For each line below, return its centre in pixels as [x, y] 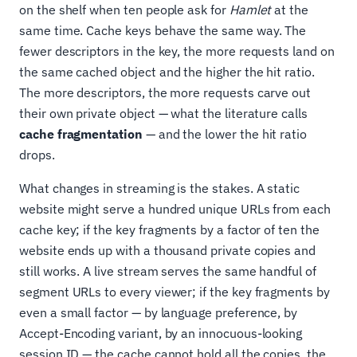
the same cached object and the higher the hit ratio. [167, 72]
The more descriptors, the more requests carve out [165, 92]
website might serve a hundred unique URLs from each [175, 209]
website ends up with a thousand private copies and [168, 250]
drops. [37, 155]
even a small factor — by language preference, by [159, 312]
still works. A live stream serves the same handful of [168, 271]
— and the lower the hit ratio [225, 134]
